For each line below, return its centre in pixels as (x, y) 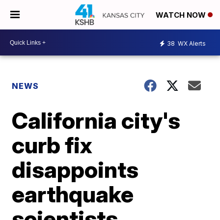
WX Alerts (191, 43)
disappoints (75, 169)
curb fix (52, 145)
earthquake (73, 194)
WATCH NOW (182, 15)
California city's (96, 120)
